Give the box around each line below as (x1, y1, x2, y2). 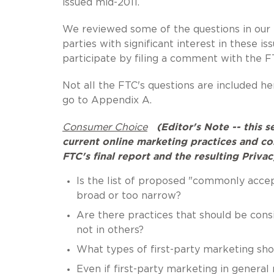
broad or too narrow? (76, 190, 181, 201)
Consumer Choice (62, 122, 147, 132)
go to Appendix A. (62, 95, 152, 105)
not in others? (76, 224, 144, 235)
